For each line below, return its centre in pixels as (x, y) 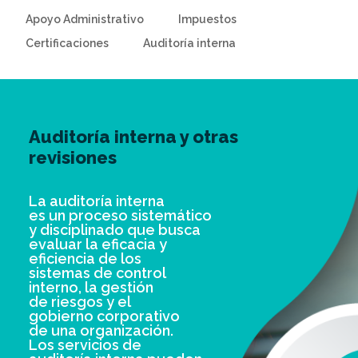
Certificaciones (67, 43)
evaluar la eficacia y (97, 244)
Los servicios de (85, 345)
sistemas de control (97, 273)
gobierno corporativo (104, 316)
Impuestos (207, 19)
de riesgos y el (80, 302)
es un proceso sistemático (120, 215)
